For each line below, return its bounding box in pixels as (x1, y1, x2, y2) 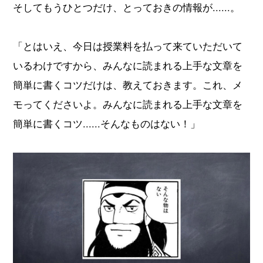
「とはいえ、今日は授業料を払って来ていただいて (13, 39, 243, 53)
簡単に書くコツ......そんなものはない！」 (13, 116, 201, 131)
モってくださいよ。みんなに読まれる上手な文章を (13, 97, 243, 112)
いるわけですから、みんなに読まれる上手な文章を (13, 58, 243, 73)
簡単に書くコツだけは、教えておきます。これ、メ (13, 77, 243, 92)
